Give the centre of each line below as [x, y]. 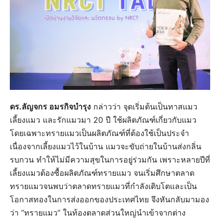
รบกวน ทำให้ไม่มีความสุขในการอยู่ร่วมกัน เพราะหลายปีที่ [110, 159]
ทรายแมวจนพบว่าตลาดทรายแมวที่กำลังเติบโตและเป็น [103, 186]
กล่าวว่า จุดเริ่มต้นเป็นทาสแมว [144, 106]
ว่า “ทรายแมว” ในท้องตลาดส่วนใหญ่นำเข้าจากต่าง [98, 212]
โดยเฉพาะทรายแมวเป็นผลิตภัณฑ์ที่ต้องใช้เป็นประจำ [99, 133]
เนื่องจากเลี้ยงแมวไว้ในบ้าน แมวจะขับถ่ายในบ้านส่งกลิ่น [106, 146]
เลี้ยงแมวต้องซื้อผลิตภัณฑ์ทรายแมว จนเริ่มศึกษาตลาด [102, 173]
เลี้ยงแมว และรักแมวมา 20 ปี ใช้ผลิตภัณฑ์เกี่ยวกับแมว [103, 120]
